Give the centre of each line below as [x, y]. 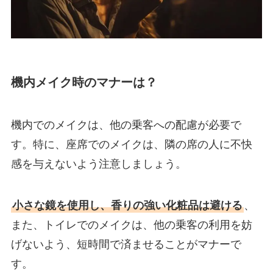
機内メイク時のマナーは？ [84, 83]
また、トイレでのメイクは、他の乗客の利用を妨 [131, 225]
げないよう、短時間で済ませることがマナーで [126, 244]
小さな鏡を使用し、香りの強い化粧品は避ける [127, 205]
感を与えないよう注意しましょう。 [98, 164]
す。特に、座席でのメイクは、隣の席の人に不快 [131, 144]
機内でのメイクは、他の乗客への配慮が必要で [126, 125]
